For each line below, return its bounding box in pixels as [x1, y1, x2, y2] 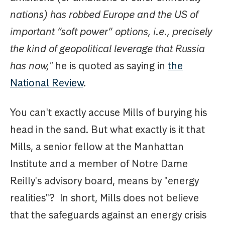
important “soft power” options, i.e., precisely [10, 25, 212, 39]
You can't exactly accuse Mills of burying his [10, 106, 207, 120]
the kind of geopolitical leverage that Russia [10, 42, 205, 56]
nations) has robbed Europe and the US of [10, 8, 198, 22]
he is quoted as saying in [53, 59, 168, 73]
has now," [10, 59, 53, 73]
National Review [10, 76, 83, 90]
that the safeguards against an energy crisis [10, 208, 206, 222]
